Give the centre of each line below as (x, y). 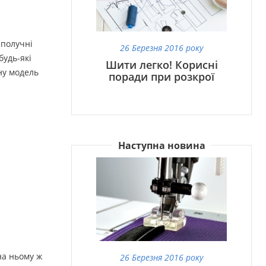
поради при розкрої (161, 77)
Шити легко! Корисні (161, 65)
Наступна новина (161, 146)
